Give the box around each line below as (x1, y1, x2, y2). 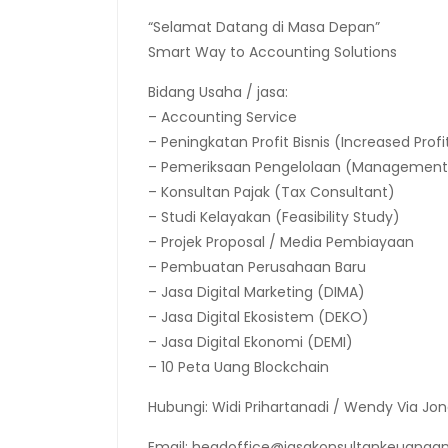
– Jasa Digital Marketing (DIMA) (148, 282, 365, 303)
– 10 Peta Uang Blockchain (148, 357, 329, 378)
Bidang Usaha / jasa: (148, 82, 288, 103)
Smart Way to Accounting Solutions (148, 42, 397, 63)
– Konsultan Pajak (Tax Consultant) (148, 182, 395, 203)
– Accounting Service (148, 107, 297, 128)
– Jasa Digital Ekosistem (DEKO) (148, 307, 369, 328)
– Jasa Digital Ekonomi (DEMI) (148, 332, 353, 353)
